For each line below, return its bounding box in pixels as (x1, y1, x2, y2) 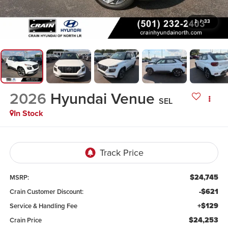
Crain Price (9, 215, 42, 225)
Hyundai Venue (50, 88, 155, 110)
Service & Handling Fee (9, 201, 77, 211)
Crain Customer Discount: (9, 186, 83, 196)
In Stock (13, 107, 43, 120)
